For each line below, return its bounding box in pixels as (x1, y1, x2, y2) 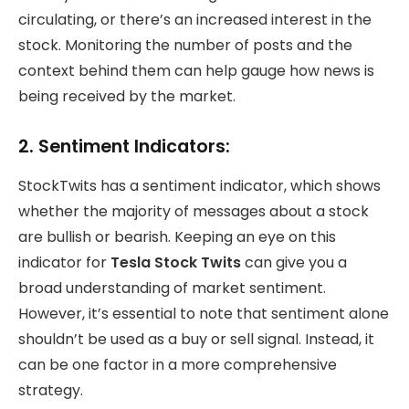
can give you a (241, 251, 347, 273)
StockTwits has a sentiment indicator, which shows (18, 174, 381, 196)
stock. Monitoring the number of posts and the (18, 35, 352, 57)
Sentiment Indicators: (38, 134, 230, 160)
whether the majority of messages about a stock (18, 200, 369, 222)
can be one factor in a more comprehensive (18, 353, 337, 375)
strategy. (18, 379, 83, 401)
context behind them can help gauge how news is (18, 60, 374, 82)
